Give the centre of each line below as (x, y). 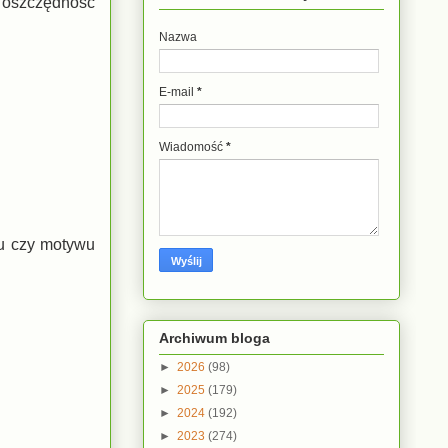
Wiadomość (192, 147)
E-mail (178, 92)
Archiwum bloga (214, 337)
